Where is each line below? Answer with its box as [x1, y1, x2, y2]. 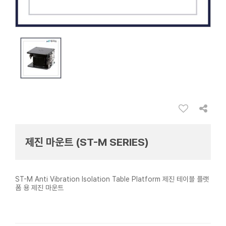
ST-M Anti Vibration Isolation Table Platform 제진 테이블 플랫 [15, 175, 209, 184]
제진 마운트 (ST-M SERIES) [25, 136, 149, 149]
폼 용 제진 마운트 [15, 184, 64, 192]
